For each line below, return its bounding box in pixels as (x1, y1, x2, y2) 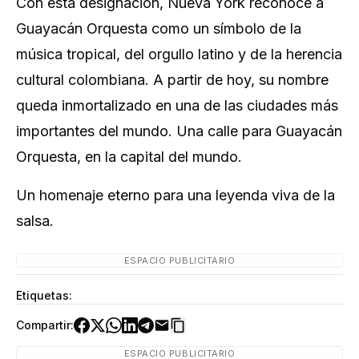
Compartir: (16, 318, 74, 333)
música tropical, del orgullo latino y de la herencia (16, 46, 342, 63)
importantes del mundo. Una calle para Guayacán (16, 123, 342, 140)
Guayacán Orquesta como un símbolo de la (16, 20, 301, 38)
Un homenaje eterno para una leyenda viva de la (16, 187, 335, 204)
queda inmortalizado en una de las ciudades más (16, 97, 338, 115)
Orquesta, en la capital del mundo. (16, 148, 242, 166)
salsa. (16, 212, 54, 230)
